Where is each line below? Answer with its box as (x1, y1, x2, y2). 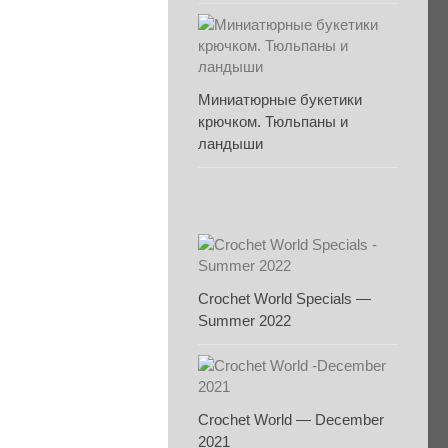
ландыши (198, 135, 263, 152)
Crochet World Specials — (198, 290, 371, 307)
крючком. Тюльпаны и (198, 113, 348, 130)
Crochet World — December (198, 411, 384, 428)
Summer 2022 (198, 312, 291, 329)
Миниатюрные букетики (198, 91, 362, 108)
